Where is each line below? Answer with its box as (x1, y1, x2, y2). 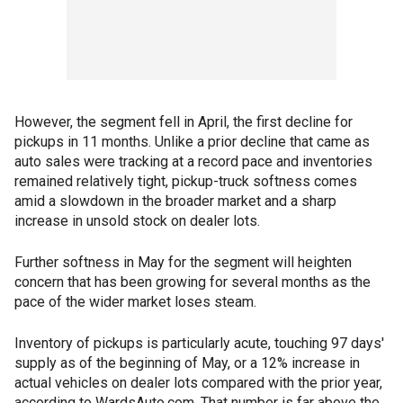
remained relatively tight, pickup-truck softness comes (14, 173, 357, 190)
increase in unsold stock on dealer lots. (14, 212, 260, 229)
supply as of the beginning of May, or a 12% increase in (14, 354, 360, 372)
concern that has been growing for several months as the (14, 273, 371, 291)
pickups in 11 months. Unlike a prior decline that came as (14, 133, 370, 150)
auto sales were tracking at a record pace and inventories (14, 153, 372, 170)
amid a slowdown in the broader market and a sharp (14, 193, 336, 210)
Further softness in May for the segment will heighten (14, 254, 352, 271)
